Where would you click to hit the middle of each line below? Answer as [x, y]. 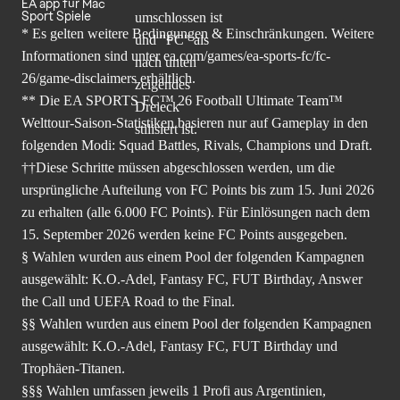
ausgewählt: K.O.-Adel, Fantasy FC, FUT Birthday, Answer [192, 279]
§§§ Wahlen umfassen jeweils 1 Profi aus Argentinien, [174, 390]
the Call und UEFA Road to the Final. [128, 301]
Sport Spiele [56, 16]
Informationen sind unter [92, 55]
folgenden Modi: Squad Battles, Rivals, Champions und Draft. [197, 145]
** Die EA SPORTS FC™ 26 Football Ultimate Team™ [182, 100]
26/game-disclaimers [79, 78]
